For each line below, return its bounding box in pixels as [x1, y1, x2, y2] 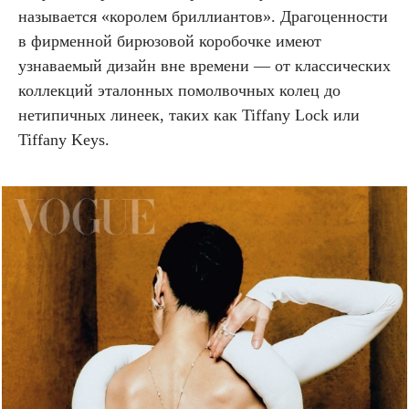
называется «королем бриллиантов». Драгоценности [18, 6, 388, 26]
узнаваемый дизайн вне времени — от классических [18, 56, 391, 75]
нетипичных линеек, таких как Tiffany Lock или [18, 105, 360, 124]
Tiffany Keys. [18, 130, 110, 149]
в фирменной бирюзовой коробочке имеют [18, 31, 321, 50]
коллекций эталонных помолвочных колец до [18, 80, 341, 100]
